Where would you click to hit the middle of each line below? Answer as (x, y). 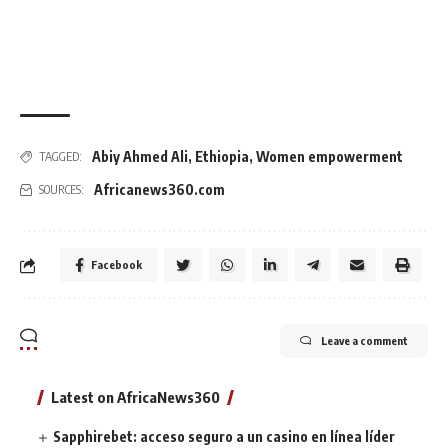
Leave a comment (364, 341)
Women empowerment (329, 157)
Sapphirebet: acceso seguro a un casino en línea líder (224, 437)
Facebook (116, 265)
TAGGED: (60, 156)
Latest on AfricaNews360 (135, 397)
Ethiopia (222, 157)
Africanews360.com (159, 190)
